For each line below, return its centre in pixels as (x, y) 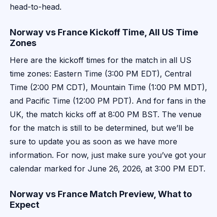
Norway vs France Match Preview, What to (101, 194)
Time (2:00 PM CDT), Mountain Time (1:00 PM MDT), (108, 87)
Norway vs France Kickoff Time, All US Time (104, 32)
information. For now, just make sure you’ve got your (108, 155)
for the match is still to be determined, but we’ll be (102, 128)
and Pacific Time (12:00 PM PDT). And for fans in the (108, 101)
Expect (24, 205)
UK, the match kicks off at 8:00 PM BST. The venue (106, 115)
